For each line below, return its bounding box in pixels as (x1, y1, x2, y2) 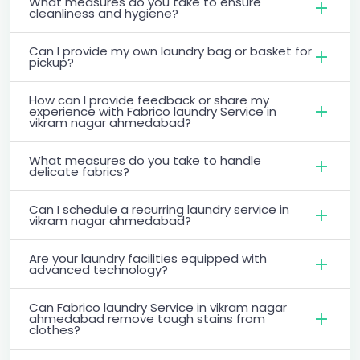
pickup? (29, 53, 74, 71)
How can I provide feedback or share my (29, 91, 269, 108)
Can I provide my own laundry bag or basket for (29, 42, 312, 59)
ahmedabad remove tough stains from (29, 309, 265, 327)
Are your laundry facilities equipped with (29, 249, 267, 267)
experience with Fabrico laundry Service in (29, 102, 276, 120)
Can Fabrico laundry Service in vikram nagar (29, 298, 287, 316)
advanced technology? (29, 260, 168, 278)
